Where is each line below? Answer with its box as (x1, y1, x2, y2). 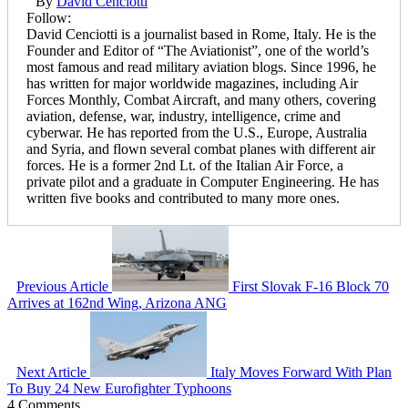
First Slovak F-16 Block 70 (232, 278, 389, 294)
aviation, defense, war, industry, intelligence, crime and (26, 107, 341, 124)
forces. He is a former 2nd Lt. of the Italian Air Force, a (26, 157, 343, 173)
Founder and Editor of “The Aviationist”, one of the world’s (26, 42, 369, 58)
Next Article (16, 363, 87, 380)
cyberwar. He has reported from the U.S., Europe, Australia (26, 124, 367, 140)
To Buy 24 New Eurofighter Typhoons (7, 380, 231, 396)
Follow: (26, 9, 71, 25)
